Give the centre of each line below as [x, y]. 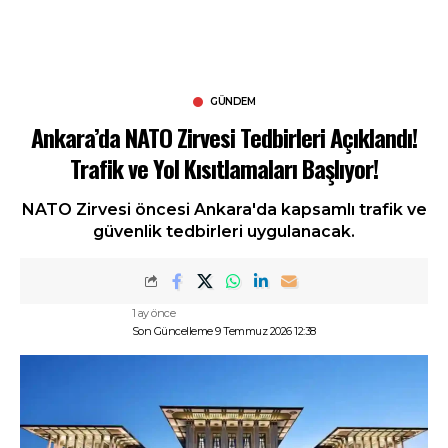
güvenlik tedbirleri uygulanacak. [224, 231]
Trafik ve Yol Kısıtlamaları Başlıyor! [224, 168]
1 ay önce [153, 313]
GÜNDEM [232, 101]
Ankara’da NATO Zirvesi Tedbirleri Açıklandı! [224, 137]
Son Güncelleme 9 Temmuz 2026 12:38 [223, 331]
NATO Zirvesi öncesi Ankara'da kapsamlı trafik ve [224, 209]
